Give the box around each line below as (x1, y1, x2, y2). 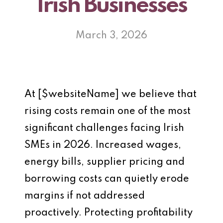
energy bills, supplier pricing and (24, 157, 185, 167)
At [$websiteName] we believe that (24, 90, 197, 100)
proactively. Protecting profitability (24, 208, 193, 218)
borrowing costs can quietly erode (24, 174, 189, 184)
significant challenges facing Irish (24, 123, 184, 133)
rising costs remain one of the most (24, 107, 191, 116)
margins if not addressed (24, 191, 145, 201)
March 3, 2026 (76, 31, 147, 41)
